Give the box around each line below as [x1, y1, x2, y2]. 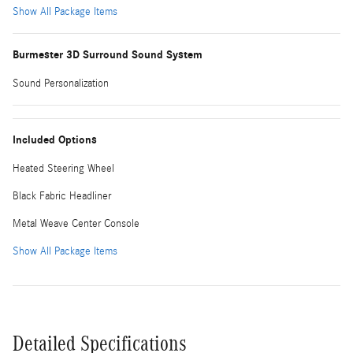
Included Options [13, 132, 97, 147]
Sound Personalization [13, 76, 109, 90]
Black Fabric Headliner [13, 189, 111, 203]
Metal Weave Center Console [13, 217, 139, 230]
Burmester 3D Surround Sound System [13, 47, 203, 61]
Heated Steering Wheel [13, 162, 114, 175]
